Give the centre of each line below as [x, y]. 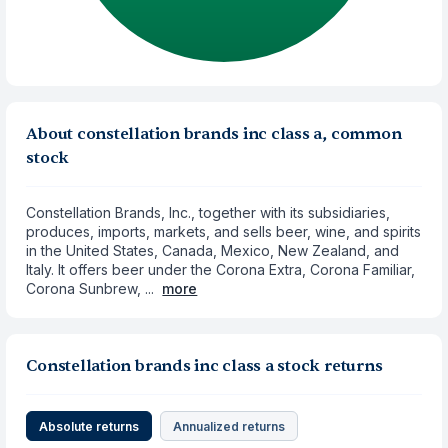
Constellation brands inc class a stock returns [204, 366]
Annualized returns [229, 426]
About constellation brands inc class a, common [214, 134]
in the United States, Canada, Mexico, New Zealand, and [213, 250]
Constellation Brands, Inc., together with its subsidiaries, [208, 212]
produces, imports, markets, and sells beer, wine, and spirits [224, 231]
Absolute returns [89, 426]
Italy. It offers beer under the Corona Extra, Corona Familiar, [221, 269]
